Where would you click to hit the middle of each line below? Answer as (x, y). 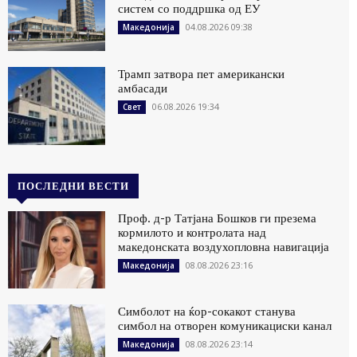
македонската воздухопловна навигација (224, 246)
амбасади (143, 88)
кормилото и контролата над (192, 232)
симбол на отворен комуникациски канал (225, 326)
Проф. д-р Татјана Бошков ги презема (218, 218)
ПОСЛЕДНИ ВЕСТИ (73, 185)
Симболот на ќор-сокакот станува (207, 312)
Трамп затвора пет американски (202, 73)
